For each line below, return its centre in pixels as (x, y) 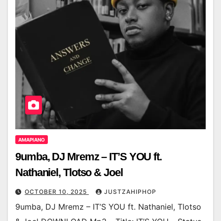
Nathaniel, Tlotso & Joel (69, 173)
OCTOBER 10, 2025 (57, 192)
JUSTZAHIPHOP (130, 192)
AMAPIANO (32, 140)
